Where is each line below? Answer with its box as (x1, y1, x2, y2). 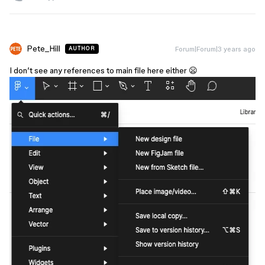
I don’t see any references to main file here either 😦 (9, 66, 198, 75)
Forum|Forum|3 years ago (175, 45, 256, 53)
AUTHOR (69, 46, 95, 51)
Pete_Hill (27, 44, 60, 53)
